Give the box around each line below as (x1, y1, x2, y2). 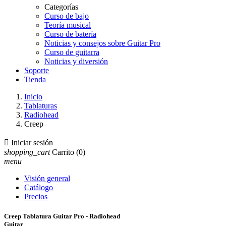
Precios (24, 192, 47, 201)
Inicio (24, 92, 42, 101)
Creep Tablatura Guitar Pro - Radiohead (4, 212, 120, 220)
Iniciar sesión (11, 138, 53, 147)
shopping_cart (4, 148, 50, 156)
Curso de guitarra (44, 48, 99, 56)
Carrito (52, 148, 74, 156)
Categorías (44, 3, 78, 11)
